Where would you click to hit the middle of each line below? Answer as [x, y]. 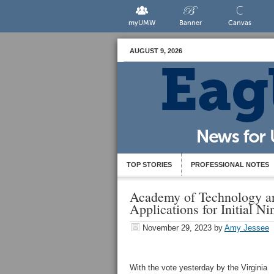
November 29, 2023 [177, 228]
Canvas [239, 23]
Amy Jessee [247, 228]
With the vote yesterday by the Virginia [198, 268]
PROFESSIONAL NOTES [230, 165]
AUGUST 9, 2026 [156, 51]
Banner [191, 23]
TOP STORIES [149, 165]
